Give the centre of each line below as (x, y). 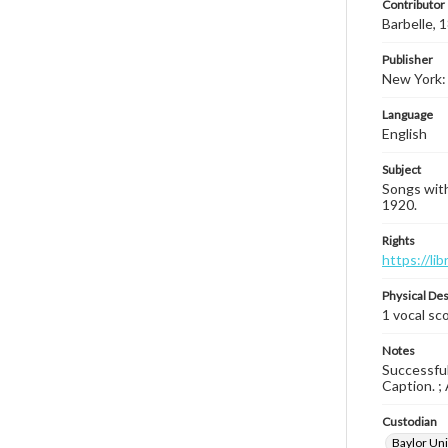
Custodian (409, 421)
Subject (401, 169)
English (404, 133)
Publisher (407, 59)
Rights (398, 240)
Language (407, 114)
